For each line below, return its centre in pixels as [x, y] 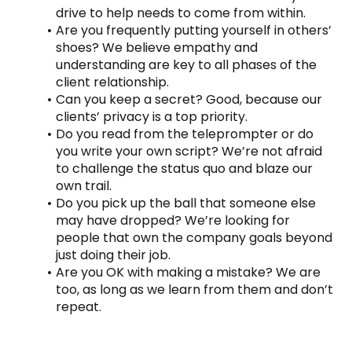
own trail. [84, 185]
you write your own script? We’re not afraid [189, 151]
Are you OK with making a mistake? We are [188, 272]
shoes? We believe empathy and [157, 47]
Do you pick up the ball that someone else [186, 203]
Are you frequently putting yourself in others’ [194, 30]
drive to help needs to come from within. [181, 13]
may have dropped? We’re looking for [173, 220]
